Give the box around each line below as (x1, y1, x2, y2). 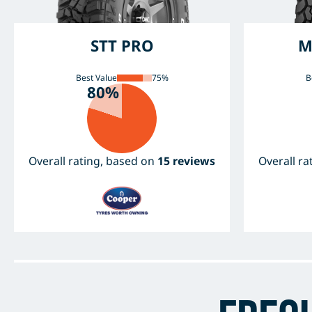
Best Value (75, 72, 117, 84)
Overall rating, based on (29, 153, 158, 169)
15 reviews (157, 153, 216, 169)
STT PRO (90, 35, 154, 56)
